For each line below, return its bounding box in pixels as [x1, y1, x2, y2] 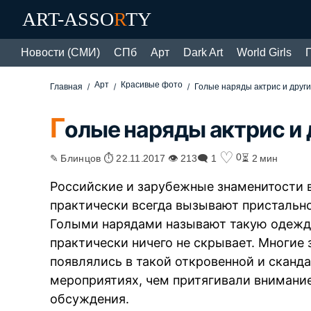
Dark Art [183, 47, 223, 58]
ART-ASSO [22, 8, 114, 30]
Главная [50, 82, 83, 92]
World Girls [237, 47, 292, 58]
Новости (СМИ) [21, 47, 100, 58]
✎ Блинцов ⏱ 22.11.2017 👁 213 [50, 151, 198, 163]
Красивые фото [121, 80, 183, 90]
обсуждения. [50, 291, 130, 306]
